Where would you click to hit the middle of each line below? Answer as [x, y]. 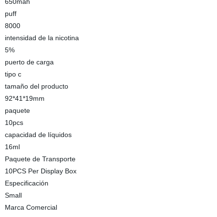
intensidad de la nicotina [42, 38]
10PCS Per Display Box [40, 171]
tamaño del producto [36, 86]
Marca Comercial [31, 207]
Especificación [26, 183]
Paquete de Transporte [40, 159]
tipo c [13, 74]
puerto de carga [29, 62]
